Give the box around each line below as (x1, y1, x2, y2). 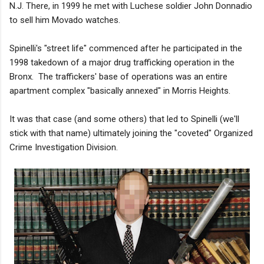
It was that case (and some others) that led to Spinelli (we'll (9, 113, 239, 124)
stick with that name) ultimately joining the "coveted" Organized (9, 127, 253, 138)
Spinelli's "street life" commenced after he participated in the (9, 42, 242, 54)
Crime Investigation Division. (9, 141, 118, 153)
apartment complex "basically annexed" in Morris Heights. (9, 85, 230, 96)
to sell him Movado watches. (9, 14, 120, 25)
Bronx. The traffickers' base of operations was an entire (9, 71, 227, 82)
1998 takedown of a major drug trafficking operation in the (9, 57, 235, 68)
